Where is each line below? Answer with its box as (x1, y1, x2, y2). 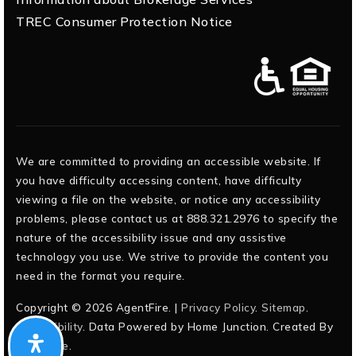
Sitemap (261, 300, 306, 315)
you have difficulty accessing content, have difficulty (16, 173, 301, 188)
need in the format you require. (16, 269, 185, 283)
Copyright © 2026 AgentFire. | (16, 300, 181, 315)
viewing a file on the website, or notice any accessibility (16, 192, 320, 207)
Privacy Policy (181, 300, 255, 315)
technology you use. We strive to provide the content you (16, 250, 328, 264)
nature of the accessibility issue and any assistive (16, 230, 287, 245)
